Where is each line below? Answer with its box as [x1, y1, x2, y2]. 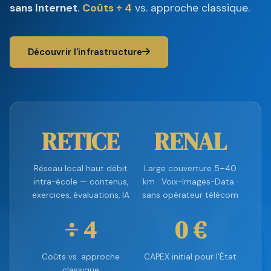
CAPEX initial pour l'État [144, 251, 237, 262]
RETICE [42, 125, 120, 158]
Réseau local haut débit [33, 163, 128, 174]
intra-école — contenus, [33, 176, 128, 187]
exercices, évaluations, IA [31, 189, 129, 200]
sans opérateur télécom [142, 189, 239, 200]
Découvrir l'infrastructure [27, 45, 143, 58]
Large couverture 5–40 [144, 163, 237, 174]
